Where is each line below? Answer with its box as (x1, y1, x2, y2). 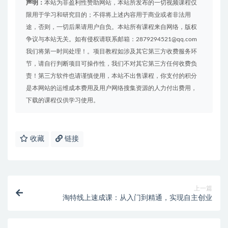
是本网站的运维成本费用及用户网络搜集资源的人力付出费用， (26, 85, 197, 92)
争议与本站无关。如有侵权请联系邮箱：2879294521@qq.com (26, 36, 197, 43)
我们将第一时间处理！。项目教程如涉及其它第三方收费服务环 (26, 48, 197, 55)
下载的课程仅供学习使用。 (26, 97, 99, 104)
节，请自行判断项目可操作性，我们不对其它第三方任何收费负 (26, 61, 197, 67)
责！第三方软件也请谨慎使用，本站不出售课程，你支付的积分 (26, 73, 197, 79)
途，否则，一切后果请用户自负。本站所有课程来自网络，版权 (26, 24, 197, 31)
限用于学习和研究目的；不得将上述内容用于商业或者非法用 (26, 12, 191, 18)
